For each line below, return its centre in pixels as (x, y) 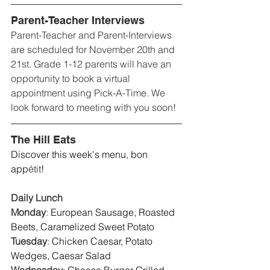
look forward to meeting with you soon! (93, 108)
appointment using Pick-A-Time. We (89, 93)
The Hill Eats (43, 140)
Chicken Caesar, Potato (103, 241)
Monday (28, 212)
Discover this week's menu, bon (80, 155)
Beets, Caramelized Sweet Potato (84, 227)
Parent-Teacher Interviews (78, 20)
